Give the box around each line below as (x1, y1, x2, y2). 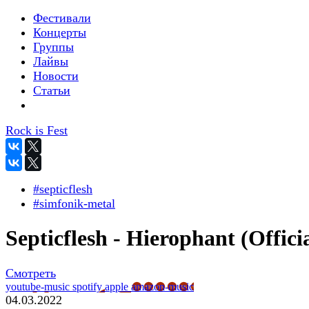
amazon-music (131, 280, 194, 292)
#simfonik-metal (33, 197, 115, 210)
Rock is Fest (6, 123, 68, 137)
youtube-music (6, 280, 72, 292)
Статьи (33, 83, 70, 97)
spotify (72, 280, 105, 292)
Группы (33, 40, 74, 54)
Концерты (33, 26, 86, 39)
